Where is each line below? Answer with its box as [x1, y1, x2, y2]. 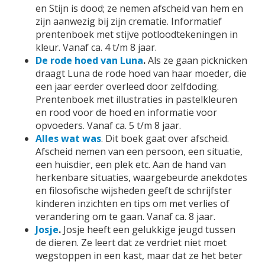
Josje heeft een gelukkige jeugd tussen [63, 223, 235, 236]
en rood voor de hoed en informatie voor [35, 106, 217, 119]
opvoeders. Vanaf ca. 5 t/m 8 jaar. [35, 119, 181, 132]
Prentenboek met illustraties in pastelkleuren [35, 93, 237, 106]
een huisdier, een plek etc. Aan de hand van [35, 158, 226, 171]
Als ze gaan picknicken [148, 54, 247, 67]
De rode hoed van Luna [35, 54, 143, 67]
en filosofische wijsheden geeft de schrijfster [35, 184, 232, 197]
